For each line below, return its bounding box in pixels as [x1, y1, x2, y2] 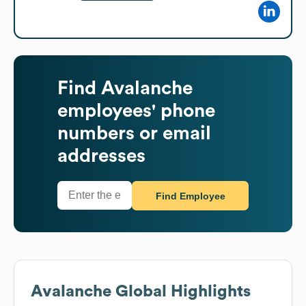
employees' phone [57, 100, 215, 120]
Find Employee [155, 191, 225, 202]
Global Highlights [111, 283, 251, 300]
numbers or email [57, 123, 211, 143]
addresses [57, 145, 145, 165]
